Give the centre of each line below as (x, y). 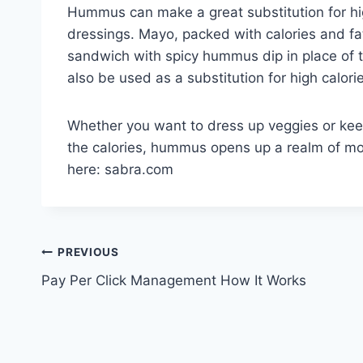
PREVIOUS (88, 252)
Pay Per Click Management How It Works (174, 280)
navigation (98, 291)
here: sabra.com (120, 169)
